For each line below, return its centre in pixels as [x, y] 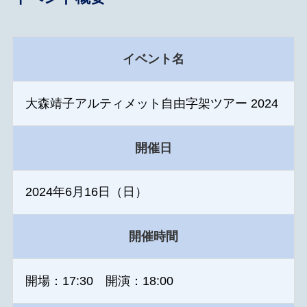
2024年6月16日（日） [86, 192]
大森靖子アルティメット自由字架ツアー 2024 [151, 103]
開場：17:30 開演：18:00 [99, 281]
